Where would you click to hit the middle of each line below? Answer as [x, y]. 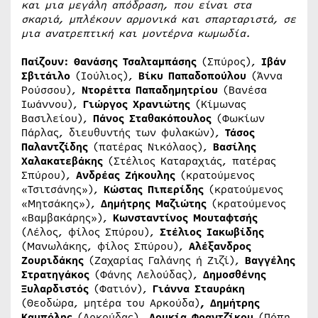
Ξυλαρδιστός [55, 289]
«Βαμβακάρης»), [67, 218]
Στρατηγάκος [55, 274]
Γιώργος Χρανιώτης [137, 104]
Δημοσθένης [235, 274]
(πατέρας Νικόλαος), [150, 147]
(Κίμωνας [218, 104]
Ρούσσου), [51, 90]
